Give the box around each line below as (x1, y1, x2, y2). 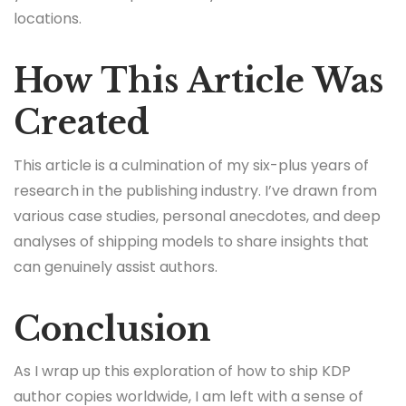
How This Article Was (14, 61, 383, 102)
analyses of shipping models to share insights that (14, 230, 369, 252)
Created (14, 102, 150, 144)
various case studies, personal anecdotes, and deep (14, 205, 381, 227)
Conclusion (14, 308, 211, 350)
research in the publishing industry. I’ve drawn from (14, 179, 377, 201)
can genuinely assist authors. (14, 256, 217, 277)
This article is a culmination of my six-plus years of (14, 154, 369, 176)
